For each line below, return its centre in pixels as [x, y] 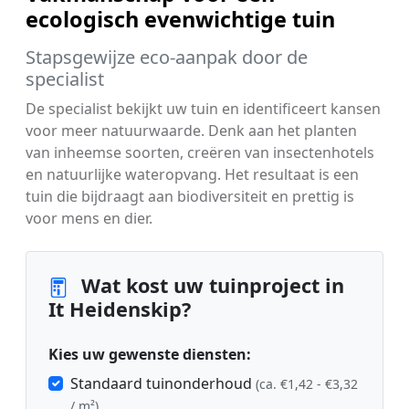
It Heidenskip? [120, 309]
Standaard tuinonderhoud [163, 383]
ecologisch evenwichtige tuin [180, 19]
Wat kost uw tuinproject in [210, 285]
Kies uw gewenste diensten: [150, 354]
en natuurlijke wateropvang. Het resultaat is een [192, 174]
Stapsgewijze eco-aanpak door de [167, 57]
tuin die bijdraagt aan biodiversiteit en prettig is [190, 196]
